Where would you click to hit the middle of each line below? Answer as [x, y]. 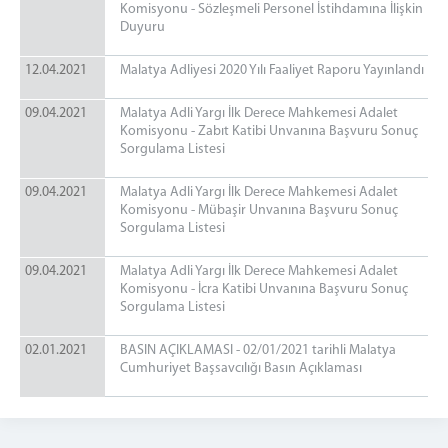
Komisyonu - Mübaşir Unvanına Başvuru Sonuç [259, 210]
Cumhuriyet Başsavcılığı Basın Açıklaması [241, 368]
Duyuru [142, 27]
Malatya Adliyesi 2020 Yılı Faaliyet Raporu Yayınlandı [272, 70]
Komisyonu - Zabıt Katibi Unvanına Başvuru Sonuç [269, 131]
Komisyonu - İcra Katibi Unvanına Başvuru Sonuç [264, 289]
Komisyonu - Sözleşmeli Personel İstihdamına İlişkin [271, 9]
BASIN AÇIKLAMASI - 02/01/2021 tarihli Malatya [258, 350]
